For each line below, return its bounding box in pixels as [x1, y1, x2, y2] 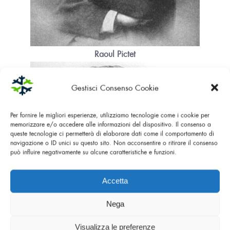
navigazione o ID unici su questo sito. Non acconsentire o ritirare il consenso [10, 138, 218, 147]
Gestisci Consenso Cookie [71, 82, 159, 93]
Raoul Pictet [94, 48, 136, 60]
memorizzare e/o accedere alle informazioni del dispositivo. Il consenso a [10, 120, 211, 128]
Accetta [102, 176, 128, 185]
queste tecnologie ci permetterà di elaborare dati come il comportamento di [10, 129, 214, 138]
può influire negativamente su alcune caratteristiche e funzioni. [10, 147, 177, 156]
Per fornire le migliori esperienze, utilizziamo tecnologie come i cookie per [10, 110, 209, 119]
